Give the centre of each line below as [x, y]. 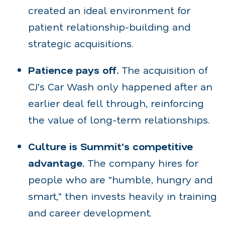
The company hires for [141, 162]
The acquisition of [163, 70]
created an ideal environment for [109, 10]
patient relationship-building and [109, 26]
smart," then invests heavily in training [123, 196]
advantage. [56, 162]
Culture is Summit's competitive [110, 146]
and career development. [90, 212]
